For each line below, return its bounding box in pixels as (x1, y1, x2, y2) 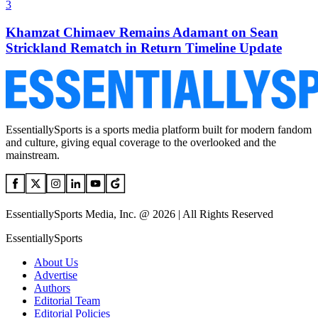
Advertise (34, 268, 77, 281)
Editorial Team (34, 294, 100, 307)
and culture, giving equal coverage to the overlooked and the (6, 136, 276, 148)
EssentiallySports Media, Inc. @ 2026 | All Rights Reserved (6, 207, 273, 220)
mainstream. (6, 148, 60, 161)
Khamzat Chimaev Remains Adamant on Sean (6, 24, 278, 40)
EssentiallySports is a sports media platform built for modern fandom (6, 123, 312, 136)
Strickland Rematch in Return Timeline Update (6, 40, 282, 55)
